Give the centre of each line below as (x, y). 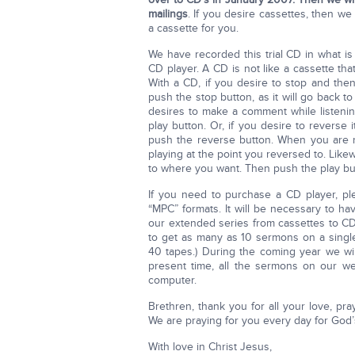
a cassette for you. (193, 28)
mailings (168, 14)
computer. (172, 280)
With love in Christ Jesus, (210, 347)
